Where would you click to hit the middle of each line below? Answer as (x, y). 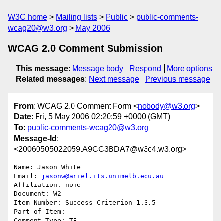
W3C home (28, 17)
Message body (98, 68)
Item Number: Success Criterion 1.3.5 (85, 203)
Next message (114, 79)
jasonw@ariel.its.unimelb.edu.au (103, 176)
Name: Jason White (47, 167)
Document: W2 (37, 194)
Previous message (177, 79)
